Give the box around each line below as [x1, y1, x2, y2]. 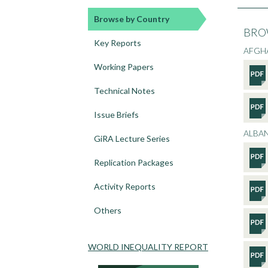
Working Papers [94, 62, 154, 72]
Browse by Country [94, 14, 169, 24]
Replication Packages [94, 157, 173, 167]
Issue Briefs [94, 109, 139, 120]
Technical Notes [94, 86, 155, 96]
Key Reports [94, 38, 141, 48]
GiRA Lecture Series [94, 133, 170, 144]
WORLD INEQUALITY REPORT [88, 242, 208, 252]
